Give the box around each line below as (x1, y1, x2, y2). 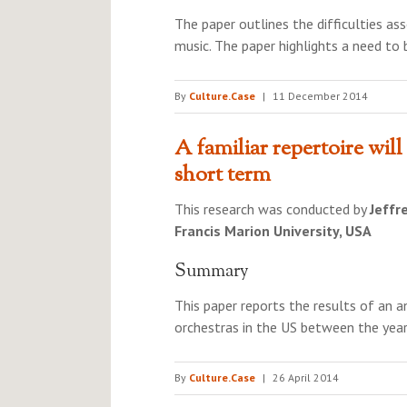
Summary (174, 259, 249, 285)
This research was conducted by (174, 200, 370, 218)
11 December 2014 (273, 89, 368, 103)
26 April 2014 (273, 371, 339, 384)
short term (174, 160, 271, 191)
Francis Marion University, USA (174, 222, 372, 240)
